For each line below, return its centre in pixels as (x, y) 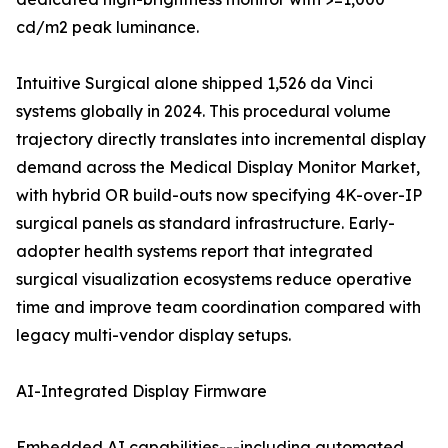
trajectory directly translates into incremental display (221, 139)
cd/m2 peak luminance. (107, 27)
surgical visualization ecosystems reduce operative (214, 279)
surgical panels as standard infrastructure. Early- (205, 223)
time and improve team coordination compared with (218, 307)
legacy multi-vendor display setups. (153, 335)
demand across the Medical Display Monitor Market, (218, 167)
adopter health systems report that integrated (194, 251)
